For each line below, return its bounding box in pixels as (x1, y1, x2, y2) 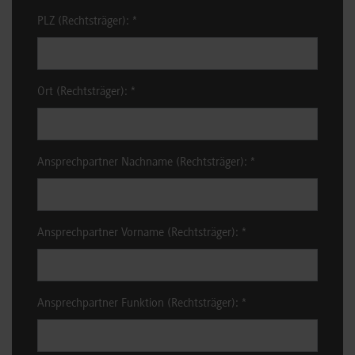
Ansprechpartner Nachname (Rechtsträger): (37, 156, 250, 170)
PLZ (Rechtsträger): (37, 15, 132, 29)
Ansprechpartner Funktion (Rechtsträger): (37, 297, 242, 311)
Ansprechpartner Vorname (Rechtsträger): (37, 227, 242, 240)
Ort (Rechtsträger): (37, 86, 131, 99)
